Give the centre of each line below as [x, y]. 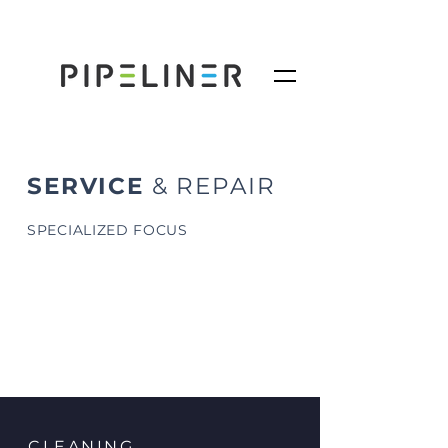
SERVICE [85, 186]
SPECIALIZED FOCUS [107, 230]
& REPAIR [209, 186]
